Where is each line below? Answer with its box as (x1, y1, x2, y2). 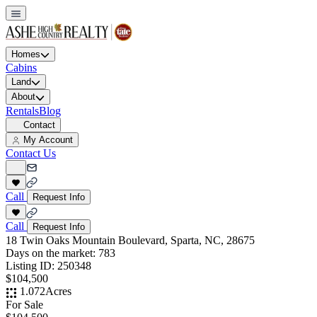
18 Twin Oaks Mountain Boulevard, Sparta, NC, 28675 (6, 234, 255, 247)
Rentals (6, 104, 39, 117)
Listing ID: (6, 260, 57, 272)
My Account (23, 134, 74, 145)
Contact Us (6, 146, 56, 159)
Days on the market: (6, 247, 98, 260)
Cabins (6, 62, 37, 74)
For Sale (6, 298, 43, 311)
